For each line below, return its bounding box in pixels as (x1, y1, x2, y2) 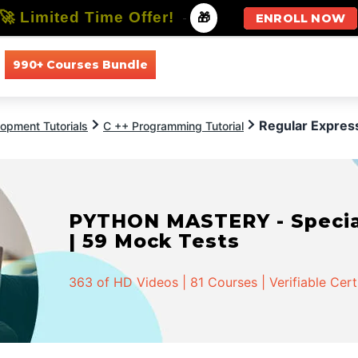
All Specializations (256, 57, 354, 72)
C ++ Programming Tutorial (103, 119, 244, 133)
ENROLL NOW (256, 11, 345, 26)
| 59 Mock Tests (69, 229, 241, 253)
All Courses (171, 57, 233, 72)
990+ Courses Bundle (12, 57, 148, 72)
